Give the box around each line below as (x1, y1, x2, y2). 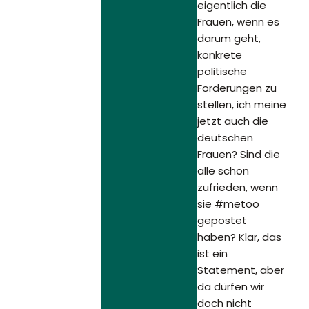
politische (197, 64, 248, 79)
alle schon (197, 163, 250, 179)
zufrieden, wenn (197, 180, 279, 195)
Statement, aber (197, 263, 285, 278)
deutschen (197, 130, 254, 146)
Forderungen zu (197, 81, 277, 96)
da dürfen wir (197, 279, 265, 295)
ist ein (197, 246, 228, 261)
